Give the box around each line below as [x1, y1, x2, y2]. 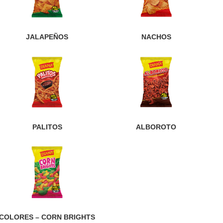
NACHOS [141, 33, 171, 41]
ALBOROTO [136, 123, 177, 131]
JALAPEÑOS [26, 33, 69, 41]
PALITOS [32, 123, 62, 131]
